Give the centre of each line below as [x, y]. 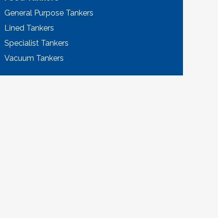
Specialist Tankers [37, 43]
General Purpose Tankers [49, 13]
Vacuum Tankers [34, 58]
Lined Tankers [29, 28]
